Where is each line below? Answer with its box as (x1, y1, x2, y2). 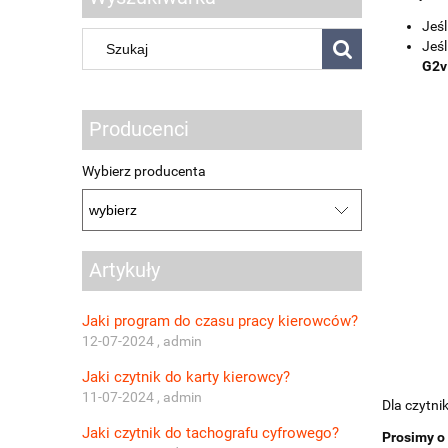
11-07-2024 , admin (82, 388, 202, 405)
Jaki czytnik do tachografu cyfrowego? (82, 423, 339, 442)
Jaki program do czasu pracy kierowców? (82, 311, 358, 330)
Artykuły (89, 258, 160, 282)
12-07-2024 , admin (82, 332, 202, 349)
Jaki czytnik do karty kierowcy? (82, 367, 290, 386)
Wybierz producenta (82, 162, 206, 179)
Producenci (89, 117, 189, 141)
